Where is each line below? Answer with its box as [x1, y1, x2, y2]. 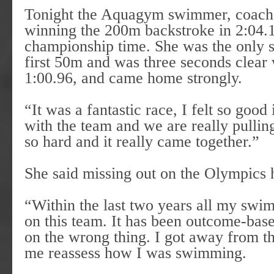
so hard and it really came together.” [24, 132, 259, 150]
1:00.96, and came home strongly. [24, 68, 242, 87]
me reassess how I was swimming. [24, 243, 246, 262]
